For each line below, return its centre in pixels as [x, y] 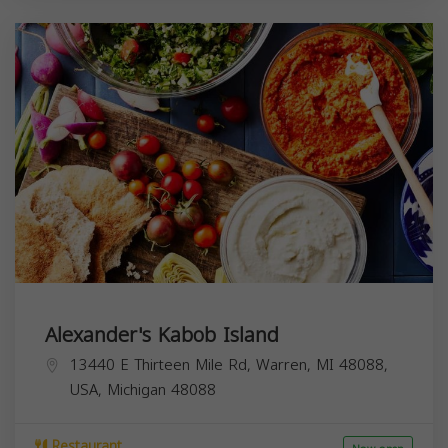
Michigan [136, 389]
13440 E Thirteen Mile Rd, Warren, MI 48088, [229, 364]
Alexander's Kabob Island [162, 334]
